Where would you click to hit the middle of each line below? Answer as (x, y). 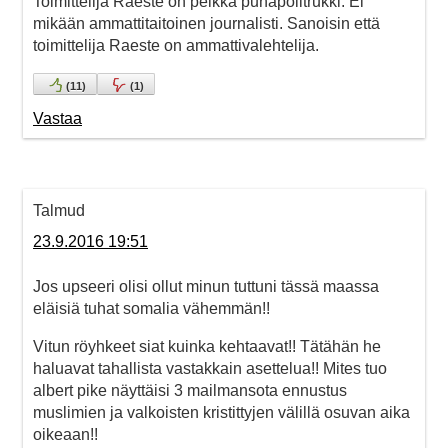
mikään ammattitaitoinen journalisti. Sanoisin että (206, 23)
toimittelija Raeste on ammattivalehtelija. (176, 45)
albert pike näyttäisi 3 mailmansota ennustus (190, 390)
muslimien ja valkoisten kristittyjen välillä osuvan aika (221, 412)
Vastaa (57, 118)
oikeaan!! (65, 434)
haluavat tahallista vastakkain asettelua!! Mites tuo (210, 368)
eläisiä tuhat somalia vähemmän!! (151, 308)
